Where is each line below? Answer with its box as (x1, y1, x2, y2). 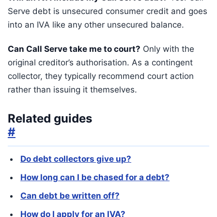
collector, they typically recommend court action (8, 71, 194, 81)
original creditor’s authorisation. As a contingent (8, 58, 193, 67)
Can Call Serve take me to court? (8, 44, 140, 54)
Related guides (8, 111, 92, 125)
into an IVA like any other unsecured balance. (8, 20, 184, 30)
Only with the (140, 44, 194, 54)
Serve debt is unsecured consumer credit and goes (8, 6, 207, 16)
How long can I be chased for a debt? (20, 172, 170, 182)
